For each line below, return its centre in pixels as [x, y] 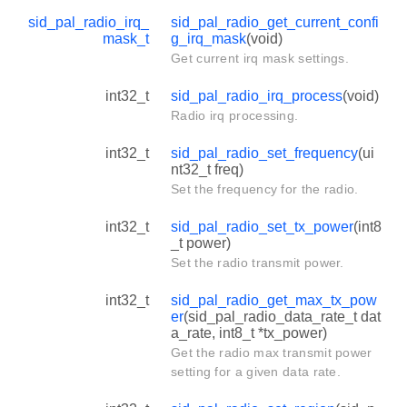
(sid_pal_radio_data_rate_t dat [282, 316]
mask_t [126, 38]
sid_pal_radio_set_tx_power [262, 226]
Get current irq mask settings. [260, 58]
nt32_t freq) [207, 169]
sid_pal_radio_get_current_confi [275, 22]
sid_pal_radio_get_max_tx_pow [274, 300]
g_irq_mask [208, 38]
